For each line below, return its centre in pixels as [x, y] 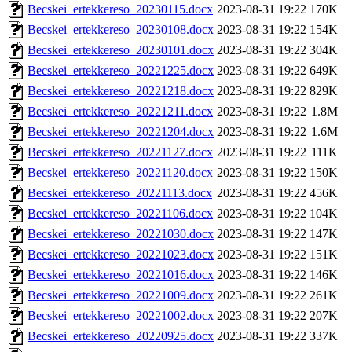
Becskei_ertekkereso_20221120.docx [120, 173]
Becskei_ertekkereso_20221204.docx [121, 132]
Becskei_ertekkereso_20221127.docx [120, 152]
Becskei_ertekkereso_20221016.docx [121, 275]
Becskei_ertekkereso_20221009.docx [121, 295]
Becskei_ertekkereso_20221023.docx [121, 255]
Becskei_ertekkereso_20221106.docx [120, 214]
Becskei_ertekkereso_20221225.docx [121, 71]
